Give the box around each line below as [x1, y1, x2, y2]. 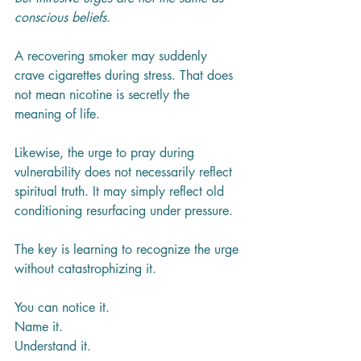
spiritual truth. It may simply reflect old [15, 182, 228, 200]
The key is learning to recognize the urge [15, 240, 243, 258]
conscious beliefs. [15, 8, 110, 26]
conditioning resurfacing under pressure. [15, 201, 233, 219]
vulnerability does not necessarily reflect [15, 163, 236, 180]
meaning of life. [15, 105, 100, 122]
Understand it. [15, 337, 91, 355]
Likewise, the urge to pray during [15, 143, 198, 161]
